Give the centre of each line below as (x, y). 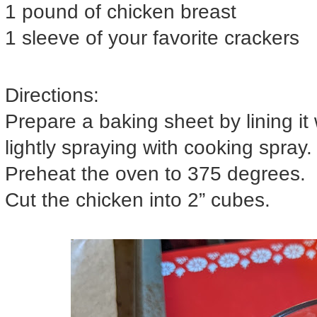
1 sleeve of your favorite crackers (152, 38)
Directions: (52, 95)
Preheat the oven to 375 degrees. (155, 173)
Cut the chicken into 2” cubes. (138, 200)
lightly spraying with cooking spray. (158, 147)
